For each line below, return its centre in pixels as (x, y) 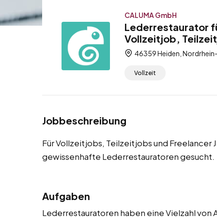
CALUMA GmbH (151, 15)
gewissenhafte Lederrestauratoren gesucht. (128, 157)
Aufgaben (66, 196)
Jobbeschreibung (84, 121)
